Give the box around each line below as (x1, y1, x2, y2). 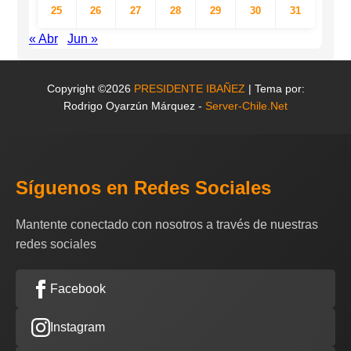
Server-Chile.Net (205, 100, 288, 113)
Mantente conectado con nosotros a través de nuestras (16, 218, 318, 232)
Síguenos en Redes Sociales (16, 177, 271, 199)
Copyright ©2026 (46, 82, 134, 96)
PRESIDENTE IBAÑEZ (133, 82, 245, 96)
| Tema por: (244, 82, 305, 96)
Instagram (50, 320, 105, 335)
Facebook (50, 282, 106, 296)
